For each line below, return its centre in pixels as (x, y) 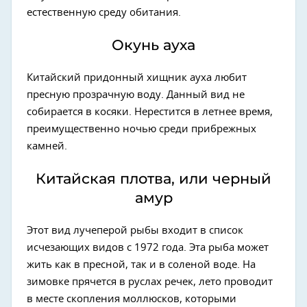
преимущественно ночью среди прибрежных (142, 129)
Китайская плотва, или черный (153, 178)
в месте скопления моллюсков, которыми (132, 299)
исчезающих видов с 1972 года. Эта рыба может (148, 247)
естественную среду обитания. (104, 12)
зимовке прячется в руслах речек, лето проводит (150, 282)
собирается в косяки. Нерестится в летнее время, (150, 112)
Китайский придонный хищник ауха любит (137, 77)
